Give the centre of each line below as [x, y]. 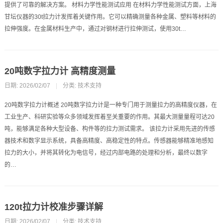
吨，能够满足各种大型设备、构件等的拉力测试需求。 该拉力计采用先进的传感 [110, 129]
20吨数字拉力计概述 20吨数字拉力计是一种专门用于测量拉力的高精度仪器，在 [111, 105]
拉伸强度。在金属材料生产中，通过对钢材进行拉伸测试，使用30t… [95, 29]
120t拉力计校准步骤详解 [54, 207]
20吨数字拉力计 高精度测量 [60, 71]
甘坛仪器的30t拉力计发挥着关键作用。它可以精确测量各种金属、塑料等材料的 [110, 17]
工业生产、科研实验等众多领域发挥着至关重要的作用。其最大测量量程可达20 [109, 117]
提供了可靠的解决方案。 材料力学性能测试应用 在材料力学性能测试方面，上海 [110, 5]
